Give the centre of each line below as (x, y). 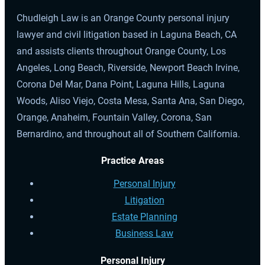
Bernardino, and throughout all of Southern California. (128, 134)
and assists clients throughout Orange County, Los (121, 51)
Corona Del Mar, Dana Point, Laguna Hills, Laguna (121, 85)
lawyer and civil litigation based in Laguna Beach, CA (127, 35)
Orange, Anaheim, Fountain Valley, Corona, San (114, 118)
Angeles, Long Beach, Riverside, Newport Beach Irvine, (128, 68)
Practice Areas (132, 161)
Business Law (144, 234)
